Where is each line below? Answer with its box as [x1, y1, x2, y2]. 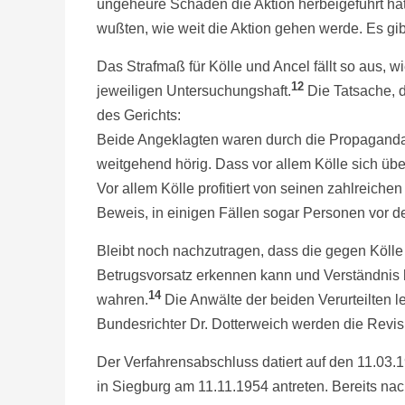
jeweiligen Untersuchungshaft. [97, 83, 291, 99]
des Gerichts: [97, 108, 181, 123]
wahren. [97, 292, 148, 307]
